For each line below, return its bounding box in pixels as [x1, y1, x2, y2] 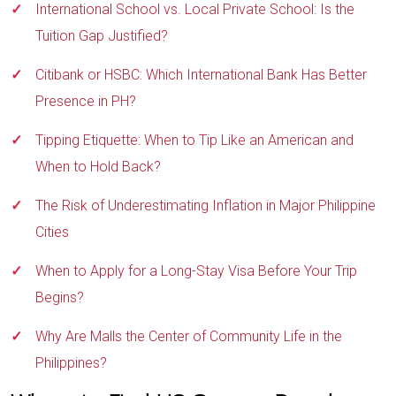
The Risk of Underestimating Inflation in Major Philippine [35, 197, 376, 214]
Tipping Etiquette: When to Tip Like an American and [35, 132, 354, 148]
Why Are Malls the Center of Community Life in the [35, 328, 342, 345]
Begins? [35, 289, 84, 306]
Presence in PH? [35, 93, 136, 110]
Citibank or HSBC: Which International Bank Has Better [35, 66, 367, 83]
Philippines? [35, 354, 107, 371]
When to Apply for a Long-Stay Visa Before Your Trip [35, 263, 357, 279]
